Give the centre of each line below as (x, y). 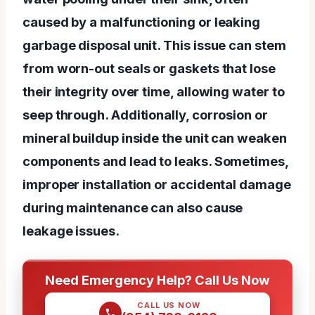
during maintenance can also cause (133, 207)
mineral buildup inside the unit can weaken (155, 137)
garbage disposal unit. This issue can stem (154, 45)
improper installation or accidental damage (157, 184)
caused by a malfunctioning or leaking (142, 21)
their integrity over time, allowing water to (154, 91)
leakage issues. (71, 230)
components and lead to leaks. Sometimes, (155, 161)
